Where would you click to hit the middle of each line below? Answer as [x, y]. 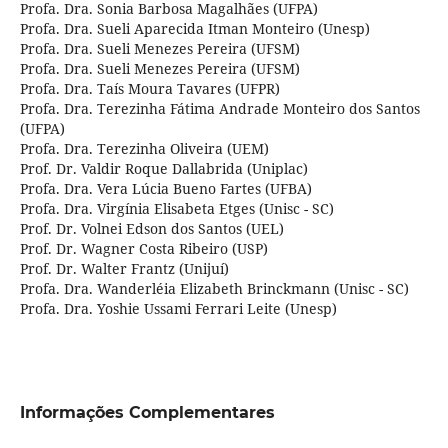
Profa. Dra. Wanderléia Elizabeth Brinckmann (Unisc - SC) [214, 289]
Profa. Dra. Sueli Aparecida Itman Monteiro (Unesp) [194, 29]
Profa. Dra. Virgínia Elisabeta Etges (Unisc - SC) [176, 209]
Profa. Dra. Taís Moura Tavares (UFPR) [149, 89]
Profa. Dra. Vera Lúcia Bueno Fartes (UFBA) [165, 189]
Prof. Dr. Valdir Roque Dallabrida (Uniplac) [163, 169]
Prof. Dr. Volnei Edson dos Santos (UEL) [151, 229]
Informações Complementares [147, 413]
